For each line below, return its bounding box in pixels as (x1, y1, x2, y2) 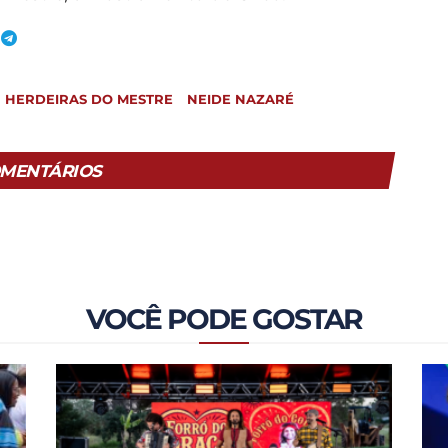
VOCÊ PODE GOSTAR (86, 302, 362, 336)
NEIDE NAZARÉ (187, 91, 294, 107)
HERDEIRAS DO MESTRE (5, 91, 173, 107)
